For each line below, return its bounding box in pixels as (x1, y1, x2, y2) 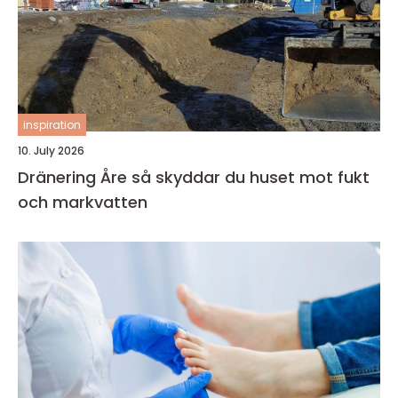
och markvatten (18, 191, 147, 213)
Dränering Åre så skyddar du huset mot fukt (18, 166, 131, 188)
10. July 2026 (18, 143, 84, 158)
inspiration (23, 117, 81, 132)
